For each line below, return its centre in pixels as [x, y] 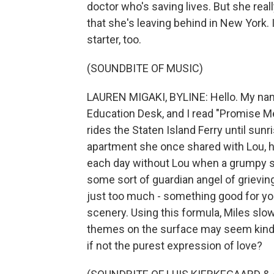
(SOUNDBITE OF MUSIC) [145, 68]
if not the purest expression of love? [175, 246]
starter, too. [114, 39]
